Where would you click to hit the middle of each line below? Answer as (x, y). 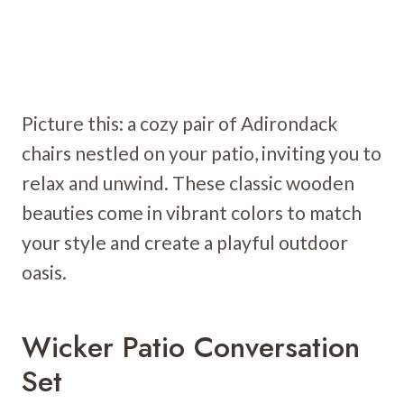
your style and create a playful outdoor (185, 243)
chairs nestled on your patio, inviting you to (202, 153)
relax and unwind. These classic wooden (188, 183)
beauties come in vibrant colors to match (192, 213)
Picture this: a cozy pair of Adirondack (179, 124)
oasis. (44, 272)
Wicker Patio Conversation (191, 348)
